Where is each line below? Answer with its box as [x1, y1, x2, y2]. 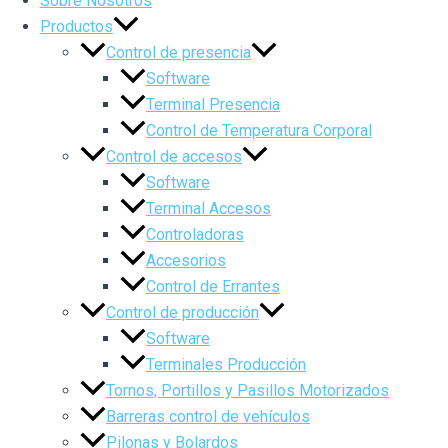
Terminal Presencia [146, 95, 280, 114]
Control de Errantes [146, 277, 280, 296]
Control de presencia [106, 43, 251, 62]
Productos [40, 17, 113, 36]
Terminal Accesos [146, 199, 271, 218]
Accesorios [146, 251, 226, 270]
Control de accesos [106, 147, 242, 166]
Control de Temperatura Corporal [146, 121, 372, 140]
